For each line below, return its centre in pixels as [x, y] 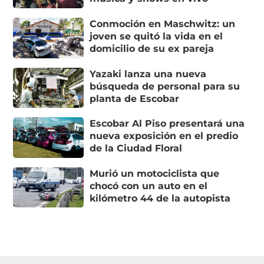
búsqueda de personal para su [165, 86]
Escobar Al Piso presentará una [167, 124]
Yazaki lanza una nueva [148, 74]
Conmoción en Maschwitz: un [163, 24]
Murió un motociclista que [155, 173]
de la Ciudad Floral [136, 148]
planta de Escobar [135, 98]
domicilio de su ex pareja [152, 49]
